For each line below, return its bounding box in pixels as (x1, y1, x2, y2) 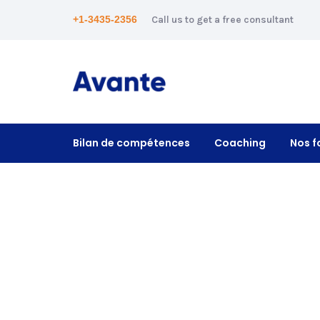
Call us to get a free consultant (151, 14, 294, 26)
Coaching (214, 136, 266, 150)
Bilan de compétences (73, 136, 190, 150)
